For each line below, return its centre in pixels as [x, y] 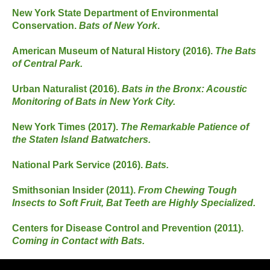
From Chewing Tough [187, 190]
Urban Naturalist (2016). [67, 89]
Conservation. [46, 25]
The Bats [236, 51]
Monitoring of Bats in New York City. [94, 101]
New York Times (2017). [66, 127]
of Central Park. [47, 63]
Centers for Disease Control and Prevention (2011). [128, 228]
